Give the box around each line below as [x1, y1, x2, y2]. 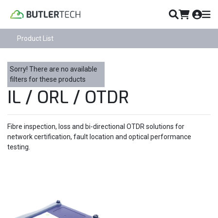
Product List [17, 35, 54, 43]
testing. [7, 143, 30, 151]
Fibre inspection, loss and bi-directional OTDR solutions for [7, 123, 184, 131]
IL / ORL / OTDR [7, 86, 129, 109]
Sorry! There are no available [10, 65, 97, 73]
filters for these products [10, 75, 86, 84]
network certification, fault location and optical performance [7, 133, 191, 141]
